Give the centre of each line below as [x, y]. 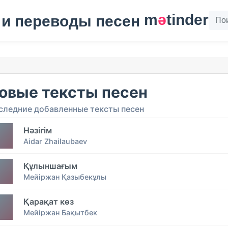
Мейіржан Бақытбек [60, 213]
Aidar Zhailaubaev [55, 141]
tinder [188, 20]
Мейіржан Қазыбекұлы [65, 177]
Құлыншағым [50, 166]
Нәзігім [38, 131]
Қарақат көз [49, 202]
